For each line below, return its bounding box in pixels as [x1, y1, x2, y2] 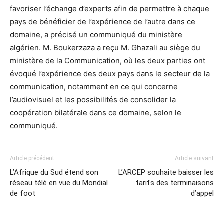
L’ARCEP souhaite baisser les [118, 168, 214, 177]
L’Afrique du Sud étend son [10, 168, 98, 177]
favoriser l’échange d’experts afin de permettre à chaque [10, 4, 209, 13]
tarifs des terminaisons [136, 178, 214, 187]
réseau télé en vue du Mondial [10, 178, 108, 187]
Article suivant [175, 155, 214, 162]
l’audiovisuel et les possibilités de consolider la [10, 95, 176, 104]
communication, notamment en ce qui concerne [10, 82, 178, 91]
